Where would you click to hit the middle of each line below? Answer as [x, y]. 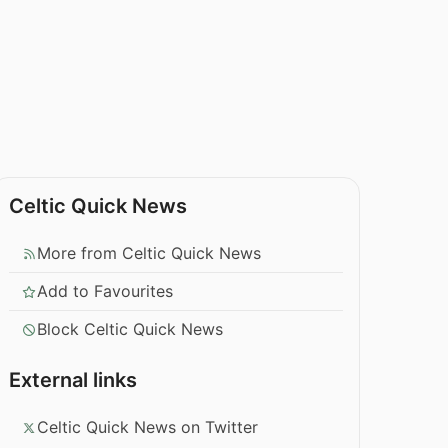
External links [73, 380]
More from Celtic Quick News [149, 253]
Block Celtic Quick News [130, 329]
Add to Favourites [105, 291]
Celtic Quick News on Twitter [148, 427]
